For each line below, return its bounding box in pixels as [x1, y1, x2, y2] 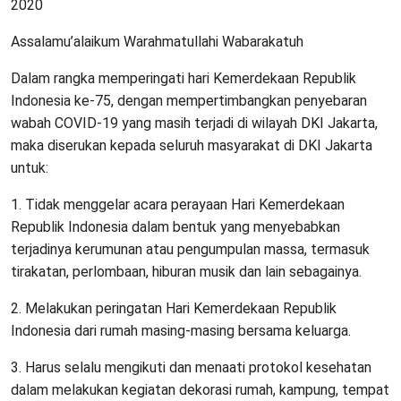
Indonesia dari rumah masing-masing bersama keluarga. [11, 322, 351, 340]
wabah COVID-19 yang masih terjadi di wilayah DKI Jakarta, [11, 115, 378, 132]
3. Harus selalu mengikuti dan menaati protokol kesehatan [11, 359, 371, 377]
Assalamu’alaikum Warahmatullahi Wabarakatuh [11, 33, 303, 51]
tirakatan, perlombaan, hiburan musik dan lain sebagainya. [11, 263, 362, 281]
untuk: [11, 159, 48, 177]
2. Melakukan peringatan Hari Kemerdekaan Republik [11, 300, 337, 318]
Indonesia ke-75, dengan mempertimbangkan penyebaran [11, 92, 367, 110]
